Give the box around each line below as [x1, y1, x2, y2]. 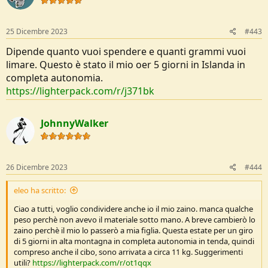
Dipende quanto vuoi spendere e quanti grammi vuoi [6, 45, 246, 58]
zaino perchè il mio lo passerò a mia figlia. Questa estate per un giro [14, 225, 253, 236]
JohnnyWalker [41, 117, 108, 130]
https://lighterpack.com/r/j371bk [6, 84, 154, 98]
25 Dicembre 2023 [6, 26, 68, 36]
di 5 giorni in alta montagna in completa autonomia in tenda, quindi [14, 236, 254, 246]
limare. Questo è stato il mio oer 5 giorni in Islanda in [6, 58, 245, 71]
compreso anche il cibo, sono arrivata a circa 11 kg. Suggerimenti [14, 246, 243, 257]
